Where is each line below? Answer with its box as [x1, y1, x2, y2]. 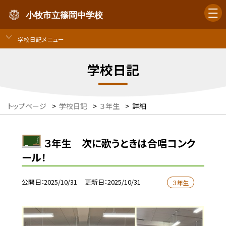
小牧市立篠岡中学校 [26, 10, 103, 20]
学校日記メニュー [17, 34, 64, 43]
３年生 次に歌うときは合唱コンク [44, 135, 196, 150]
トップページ [8, 101, 46, 111]
